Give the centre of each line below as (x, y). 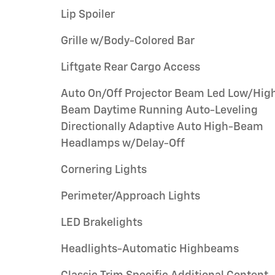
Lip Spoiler (88, 15)
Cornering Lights (104, 170)
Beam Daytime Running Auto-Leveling (159, 110)
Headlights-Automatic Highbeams (150, 249)
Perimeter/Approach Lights (130, 196)
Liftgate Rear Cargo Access (130, 68)
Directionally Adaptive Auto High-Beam (162, 127)
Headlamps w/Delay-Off (123, 144)
